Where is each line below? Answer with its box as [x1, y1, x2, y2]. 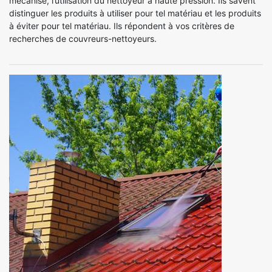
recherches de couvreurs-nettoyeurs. [9, 33, 157, 44]
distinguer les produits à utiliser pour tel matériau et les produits [9, 7, 261, 18]
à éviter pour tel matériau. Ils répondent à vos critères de [9, 20, 234, 31]
